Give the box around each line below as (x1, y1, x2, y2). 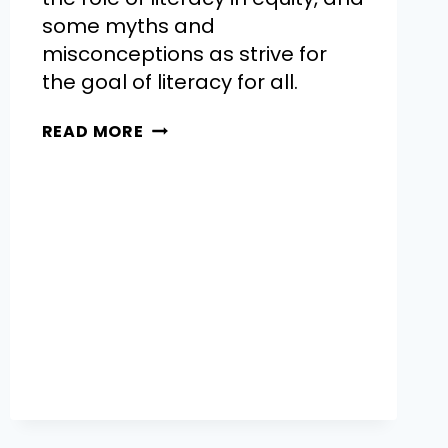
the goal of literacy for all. (41, 68, 298, 97)
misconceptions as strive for (41, 40, 327, 69)
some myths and (41, 12, 215, 41)
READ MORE (41, 120, 144, 144)
